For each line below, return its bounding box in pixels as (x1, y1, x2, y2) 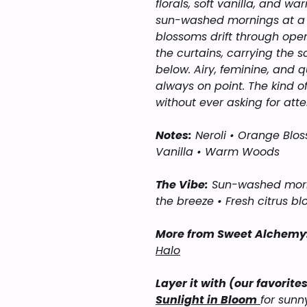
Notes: (156, 127, 192, 143)
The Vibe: (156, 177, 208, 193)
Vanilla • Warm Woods (156, 144, 280, 160)
